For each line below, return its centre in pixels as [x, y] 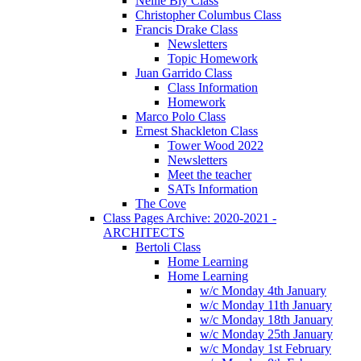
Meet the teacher [210, 174]
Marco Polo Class [180, 116]
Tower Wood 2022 [216, 145]
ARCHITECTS [144, 232]
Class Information [213, 87]
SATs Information [213, 189]
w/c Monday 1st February [266, 348]
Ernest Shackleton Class [197, 131]
